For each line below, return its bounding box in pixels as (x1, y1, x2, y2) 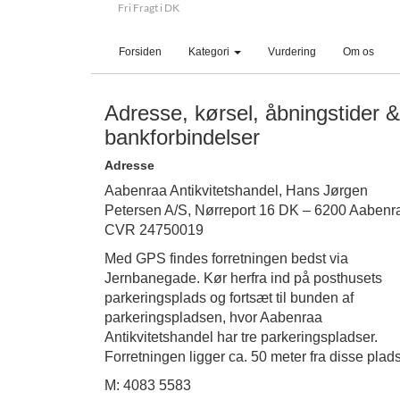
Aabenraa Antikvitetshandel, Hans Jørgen (104, 183, 368, 198)
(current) (161, 45, 202, 57)
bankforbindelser (104, 125, 260, 149)
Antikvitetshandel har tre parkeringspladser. (104, 329, 378, 345)
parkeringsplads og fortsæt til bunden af (104, 290, 354, 305)
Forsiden (119, 46, 162, 58)
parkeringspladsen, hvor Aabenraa (104, 310, 322, 325)
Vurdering (268, 46, 316, 58)
